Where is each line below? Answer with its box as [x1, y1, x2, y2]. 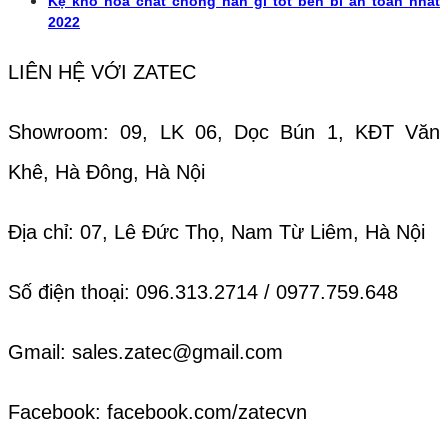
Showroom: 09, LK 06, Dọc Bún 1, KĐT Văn [8, 120, 440, 143]
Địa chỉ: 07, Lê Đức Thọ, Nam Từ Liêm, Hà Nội [8, 220, 425, 243]
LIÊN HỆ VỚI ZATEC [8, 60, 196, 83]
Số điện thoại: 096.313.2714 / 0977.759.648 [8, 280, 398, 303]
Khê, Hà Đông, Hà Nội [8, 160, 205, 183]
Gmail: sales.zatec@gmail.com [8, 340, 283, 363]
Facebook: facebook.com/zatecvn [8, 400, 307, 423]
